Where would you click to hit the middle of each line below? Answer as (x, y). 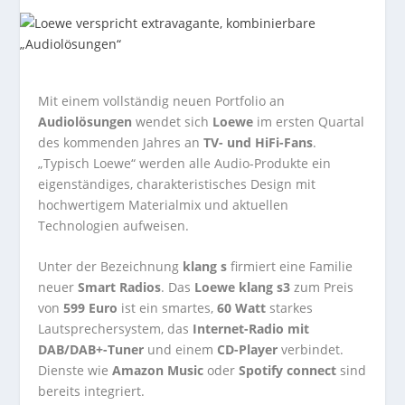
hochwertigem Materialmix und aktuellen (164, 205)
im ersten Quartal (309, 122)
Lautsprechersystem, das (116, 329)
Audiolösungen (87, 122)
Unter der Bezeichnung (109, 267)
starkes (292, 308)
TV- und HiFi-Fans (259, 142)
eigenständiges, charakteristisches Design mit (177, 184)
